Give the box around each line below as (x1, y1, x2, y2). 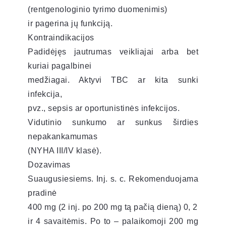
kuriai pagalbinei (28, 61, 92, 70)
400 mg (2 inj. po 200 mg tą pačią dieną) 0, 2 (28, 202, 198, 211)
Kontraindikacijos (28, 33, 94, 42)
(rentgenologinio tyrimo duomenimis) (28, 5, 167, 14)
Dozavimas (28, 160, 71, 169)
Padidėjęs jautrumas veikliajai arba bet (28, 47, 198, 56)
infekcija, (28, 89, 62, 98)
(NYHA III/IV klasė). (28, 146, 101, 155)
